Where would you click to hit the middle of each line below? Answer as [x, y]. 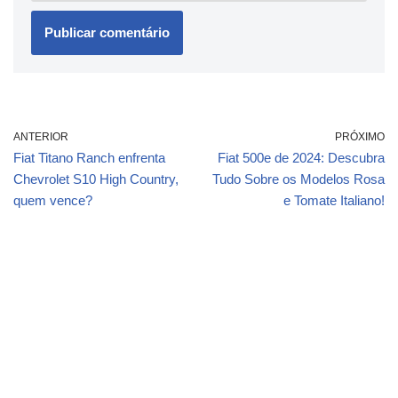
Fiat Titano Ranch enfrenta [89, 158]
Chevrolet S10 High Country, [96, 179]
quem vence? [53, 200]
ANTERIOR [41, 137]
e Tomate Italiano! [334, 200]
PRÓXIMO [360, 137]
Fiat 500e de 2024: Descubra [301, 158]
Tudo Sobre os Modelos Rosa [298, 179]
